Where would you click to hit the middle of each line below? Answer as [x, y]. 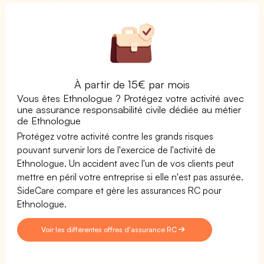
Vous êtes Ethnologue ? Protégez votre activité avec [131, 98]
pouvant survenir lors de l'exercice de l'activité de [117, 149]
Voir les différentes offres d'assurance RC [110, 229]
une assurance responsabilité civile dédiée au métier [129, 109]
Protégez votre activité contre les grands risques [115, 136]
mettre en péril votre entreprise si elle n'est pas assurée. [131, 176]
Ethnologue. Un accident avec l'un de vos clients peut [126, 163]
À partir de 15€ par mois [132, 84]
